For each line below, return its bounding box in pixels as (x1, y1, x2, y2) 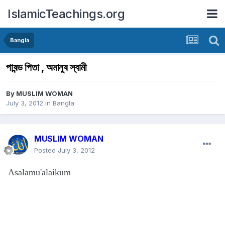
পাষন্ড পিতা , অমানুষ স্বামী (6, 61, 87, 74)
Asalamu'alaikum (8, 167, 71, 178)
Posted (34, 146, 58, 155)
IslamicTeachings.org (8, 6, 125, 21)
